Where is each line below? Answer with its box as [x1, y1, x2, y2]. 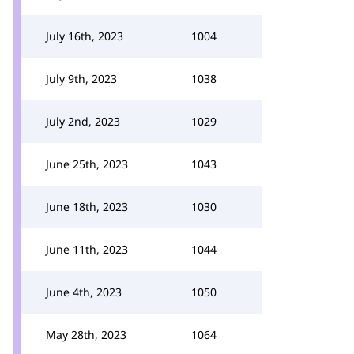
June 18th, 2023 [46, 199, 128, 214]
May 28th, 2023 [46, 327, 126, 342]
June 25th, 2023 [46, 156, 128, 171]
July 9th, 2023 [46, 71, 117, 86]
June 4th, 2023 [46, 284, 122, 299]
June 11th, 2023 [46, 242, 128, 257]
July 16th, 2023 [46, 28, 123, 43]
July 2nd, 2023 [46, 114, 120, 129]
